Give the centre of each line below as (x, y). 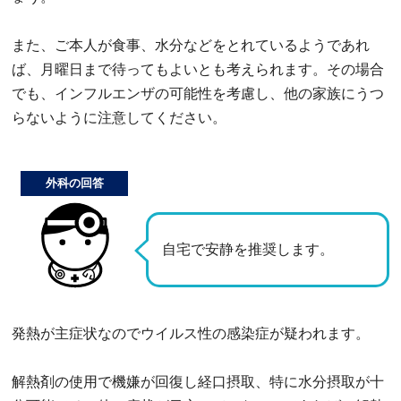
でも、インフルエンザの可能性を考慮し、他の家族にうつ (198, 93)
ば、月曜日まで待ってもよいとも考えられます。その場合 (198, 69)
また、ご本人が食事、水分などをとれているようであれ (191, 45)
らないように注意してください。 (119, 117)
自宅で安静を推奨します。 (248, 250)
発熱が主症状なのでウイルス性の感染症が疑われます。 (191, 333)
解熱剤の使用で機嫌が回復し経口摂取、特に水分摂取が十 (198, 381)
